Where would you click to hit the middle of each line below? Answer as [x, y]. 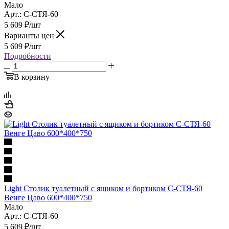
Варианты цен [30, 35]
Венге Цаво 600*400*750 [48, 197]
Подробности [28, 56]
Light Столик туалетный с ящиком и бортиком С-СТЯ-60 [103, 188]
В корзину [32, 77]
